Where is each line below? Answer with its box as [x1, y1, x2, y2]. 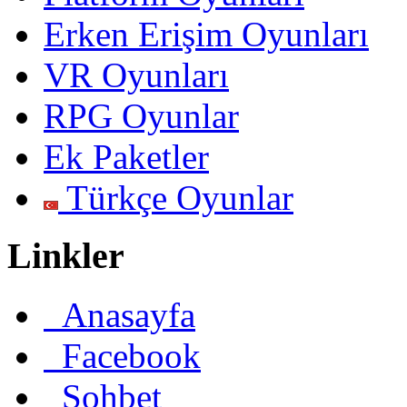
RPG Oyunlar [44, 95, 239, 135]
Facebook [44, 335, 201, 375]
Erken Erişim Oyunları [44, 14, 369, 54]
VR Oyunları [44, 55, 229, 94]
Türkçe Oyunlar [58, 177, 293, 217]
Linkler [7, 235, 124, 277]
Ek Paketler [44, 136, 209, 176]
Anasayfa [44, 294, 195, 334]
